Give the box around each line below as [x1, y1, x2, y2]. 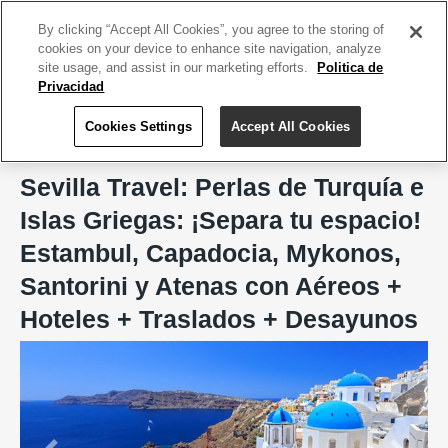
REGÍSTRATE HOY [331, 9, 428, 21]
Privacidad [38, 79, 105, 94]
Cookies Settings [84, 119, 192, 134]
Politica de [317, 60, 384, 75]
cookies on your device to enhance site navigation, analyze [38, 41, 382, 56]
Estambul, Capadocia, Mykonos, [20, 239, 401, 267]
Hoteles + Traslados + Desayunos [20, 305, 418, 333]
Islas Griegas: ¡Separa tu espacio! [20, 206, 421, 234]
